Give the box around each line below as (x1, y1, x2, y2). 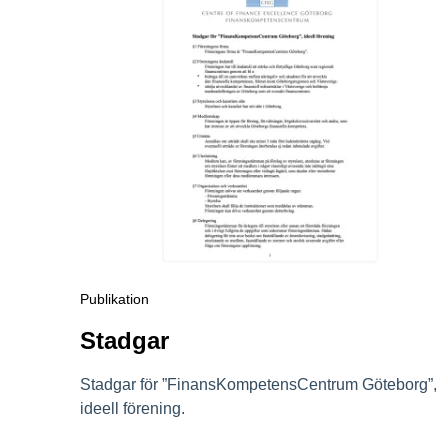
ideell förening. (80, 399, 185, 417)
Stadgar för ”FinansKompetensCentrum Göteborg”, (80, 375, 437, 393)
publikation (89, 290, 149, 307)
